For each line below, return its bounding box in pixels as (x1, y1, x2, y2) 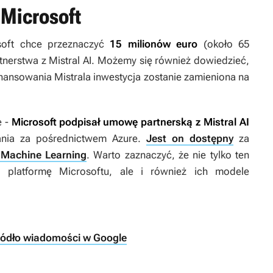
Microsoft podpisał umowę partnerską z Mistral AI (11, 116, 249, 129)
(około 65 (197, 38, 250, 51)
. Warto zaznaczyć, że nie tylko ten (87, 149, 250, 161)
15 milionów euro (110, 38, 198, 51)
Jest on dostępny (146, 132, 233, 145)
